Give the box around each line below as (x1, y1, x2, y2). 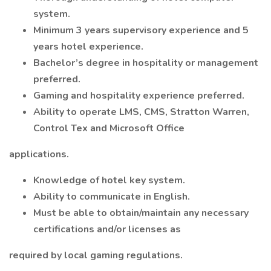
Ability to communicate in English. (33, 190, 190, 203)
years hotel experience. (33, 40, 143, 53)
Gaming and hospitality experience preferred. (33, 89, 244, 102)
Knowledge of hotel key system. (33, 174, 185, 187)
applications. (9, 148, 69, 161)
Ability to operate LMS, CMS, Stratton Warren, (33, 105, 249, 119)
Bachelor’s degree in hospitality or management (33, 56, 258, 70)
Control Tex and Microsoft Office (33, 122, 184, 135)
